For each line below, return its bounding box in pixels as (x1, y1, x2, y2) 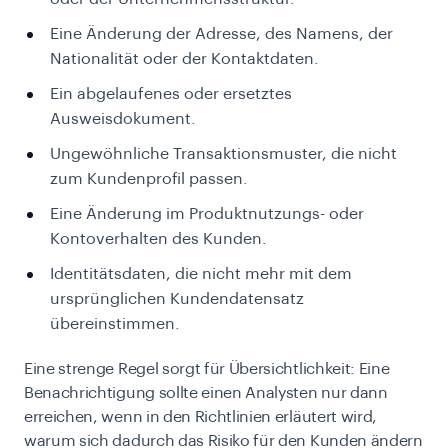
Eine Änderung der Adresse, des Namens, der (50, 26, 393, 43)
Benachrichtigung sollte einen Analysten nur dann (24, 385, 388, 402)
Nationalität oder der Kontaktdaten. (50, 51, 319, 68)
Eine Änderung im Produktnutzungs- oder (50, 206, 364, 223)
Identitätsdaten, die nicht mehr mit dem (50, 266, 352, 283)
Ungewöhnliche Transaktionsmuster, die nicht (50, 146, 397, 163)
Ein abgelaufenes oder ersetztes (50, 86, 292, 103)
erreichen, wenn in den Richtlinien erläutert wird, (24, 409, 377, 426)
